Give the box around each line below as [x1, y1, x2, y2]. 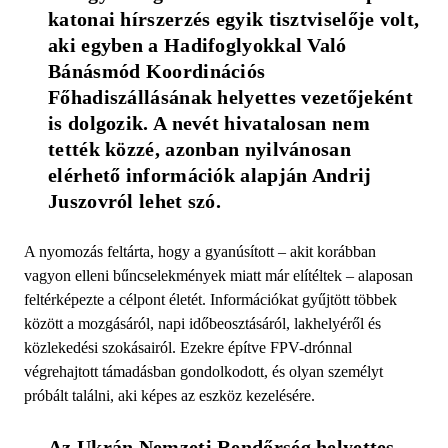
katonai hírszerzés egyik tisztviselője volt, [48, 7, 420, 30]
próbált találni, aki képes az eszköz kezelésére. [24, 386, 315, 404]
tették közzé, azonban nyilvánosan [48, 137, 351, 160]
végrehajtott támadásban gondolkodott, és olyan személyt [24, 362, 383, 380]
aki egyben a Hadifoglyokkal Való [48, 33, 347, 56]
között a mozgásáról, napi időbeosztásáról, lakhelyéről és [24, 314, 381, 332]
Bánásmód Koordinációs [48, 59, 266, 82]
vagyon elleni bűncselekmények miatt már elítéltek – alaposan [24, 266, 413, 284]
